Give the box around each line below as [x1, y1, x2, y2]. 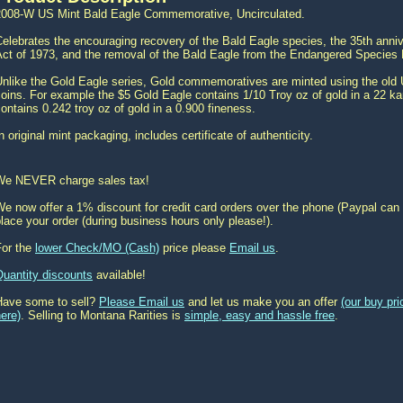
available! [93, 268, 146, 282]
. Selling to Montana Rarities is [21, 309, 184, 322]
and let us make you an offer [184, 295, 341, 309]
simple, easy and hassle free [184, 309, 335, 322]
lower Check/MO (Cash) [35, 241, 159, 255]
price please [159, 241, 229, 255]
